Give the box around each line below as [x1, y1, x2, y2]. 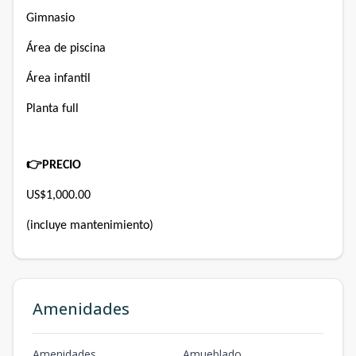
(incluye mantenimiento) [26, 219, 153, 232]
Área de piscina [26, 42, 106, 55]
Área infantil [26, 72, 91, 85]
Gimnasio [26, 12, 75, 25]
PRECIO [42, 159, 81, 172]
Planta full [26, 103, 79, 115]
